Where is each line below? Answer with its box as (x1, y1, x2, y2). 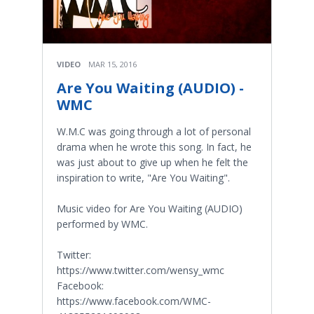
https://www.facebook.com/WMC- (57, 294, 211, 308)
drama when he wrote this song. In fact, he (57, 139, 252, 153)
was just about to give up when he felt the (57, 155, 248, 169)
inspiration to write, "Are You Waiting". (57, 170, 230, 184)
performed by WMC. (57, 217, 148, 231)
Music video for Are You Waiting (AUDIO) (57, 201, 243, 215)
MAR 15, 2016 (88, 58, 137, 69)
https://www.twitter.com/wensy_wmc (57, 263, 224, 277)
